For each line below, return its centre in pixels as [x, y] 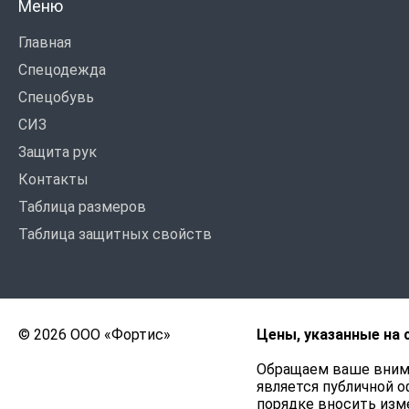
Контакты [53, 179]
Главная [45, 42]
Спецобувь [56, 97]
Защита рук [58, 152]
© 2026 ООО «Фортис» [94, 335]
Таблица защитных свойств [115, 234]
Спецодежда [62, 70]
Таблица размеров [82, 207]
